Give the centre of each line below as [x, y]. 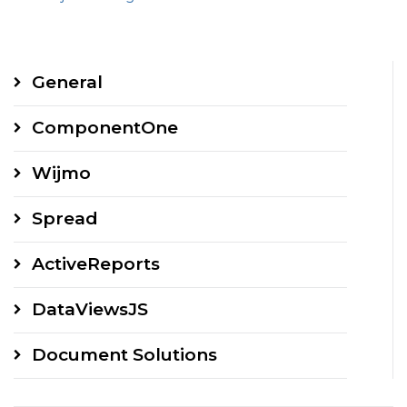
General [67, 82]
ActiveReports [96, 264]
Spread [65, 218]
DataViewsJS [90, 309]
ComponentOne [105, 128]
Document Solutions [124, 355]
